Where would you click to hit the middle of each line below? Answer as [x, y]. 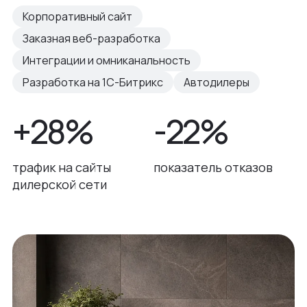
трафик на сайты [62, 167]
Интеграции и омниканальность [107, 60]
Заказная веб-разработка [91, 38]
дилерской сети [60, 184]
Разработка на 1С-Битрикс [93, 82]
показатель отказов [213, 167]
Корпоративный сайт [77, 16]
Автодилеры [217, 82]
